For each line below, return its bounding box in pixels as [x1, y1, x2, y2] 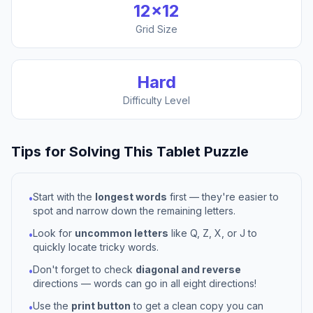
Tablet [156, 143, 201, 160]
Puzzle [201, 143, 249, 160]
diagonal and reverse [136, 263, 241, 275]
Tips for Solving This [11, 143, 156, 160]
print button [71, 300, 131, 312]
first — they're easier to [167, 191, 279, 203]
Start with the [33, 191, 95, 203]
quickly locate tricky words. [33, 241, 159, 253]
